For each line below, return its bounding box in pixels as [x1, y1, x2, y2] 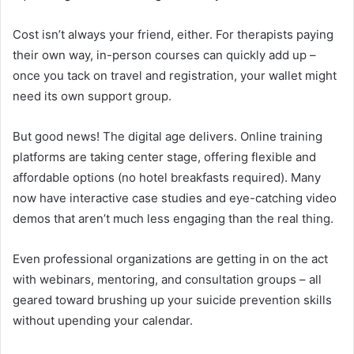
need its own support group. [13, 88, 171, 104]
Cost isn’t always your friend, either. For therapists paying [13, 26, 333, 42]
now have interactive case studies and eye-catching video [13, 190, 337, 205]
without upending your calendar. [13, 312, 193, 328]
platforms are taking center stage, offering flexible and [13, 149, 316, 164]
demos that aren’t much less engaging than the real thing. [13, 210, 333, 226]
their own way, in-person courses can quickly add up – [13, 47, 316, 62]
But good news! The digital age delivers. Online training [13, 128, 322, 144]
